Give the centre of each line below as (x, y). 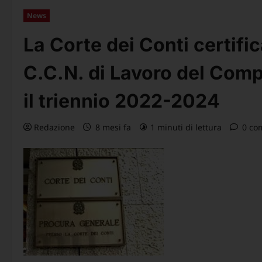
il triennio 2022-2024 (122, 101)
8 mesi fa (113, 127)
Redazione (54, 127)
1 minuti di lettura (186, 127)
